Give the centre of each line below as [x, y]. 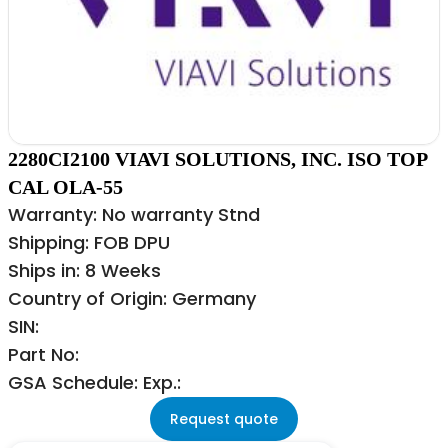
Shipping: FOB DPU [89, 243]
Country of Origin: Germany [132, 299]
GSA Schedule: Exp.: [94, 383]
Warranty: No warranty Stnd [134, 215]
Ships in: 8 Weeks [84, 271]
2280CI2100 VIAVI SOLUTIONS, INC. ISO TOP [217, 159]
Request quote [224, 419]
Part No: [43, 355]
